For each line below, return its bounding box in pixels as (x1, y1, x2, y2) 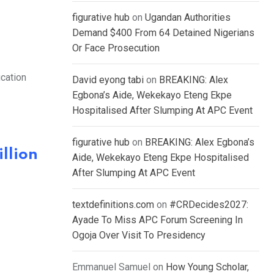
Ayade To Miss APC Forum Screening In (72, 214, 243, 226)
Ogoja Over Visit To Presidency (72, 229, 206, 242)
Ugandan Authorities (145, 12, 231, 24)
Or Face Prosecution (72, 42, 160, 54)
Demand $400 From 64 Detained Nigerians (72, 27, 254, 39)
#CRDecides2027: (169, 199, 248, 211)
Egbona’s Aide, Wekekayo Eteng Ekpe (72, 89, 232, 102)
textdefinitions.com (72, 199, 154, 211)
